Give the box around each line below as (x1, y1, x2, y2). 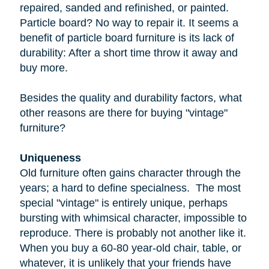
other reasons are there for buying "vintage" (19, 107, 228, 119)
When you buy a (19, 242, 101, 255)
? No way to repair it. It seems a (86, 17, 238, 29)
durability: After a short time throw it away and (19, 47, 238, 59)
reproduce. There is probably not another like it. (19, 227, 246, 240)
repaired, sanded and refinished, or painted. (19, 2, 229, 14)
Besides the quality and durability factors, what (19, 92, 242, 104)
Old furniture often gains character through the (19, 167, 241, 180)
